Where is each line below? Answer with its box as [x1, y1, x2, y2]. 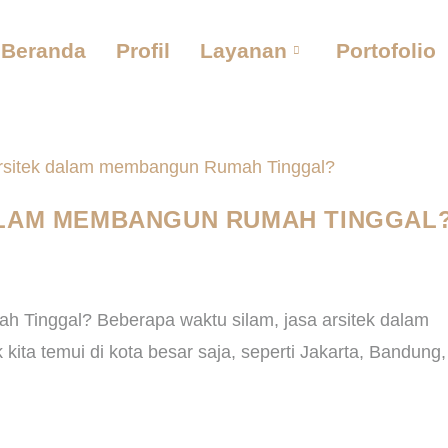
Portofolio [335, 38, 436, 62]
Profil [115, 38, 170, 62]
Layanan [199, 38, 287, 62]
